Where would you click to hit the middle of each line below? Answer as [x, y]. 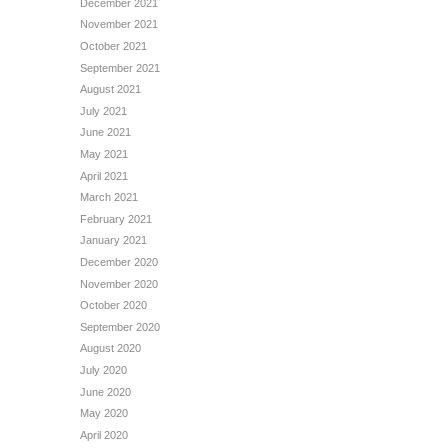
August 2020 [110, 348]
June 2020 [105, 391]
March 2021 [109, 197]
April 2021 [104, 175]
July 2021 [103, 110]
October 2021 [113, 46]
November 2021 [119, 24]
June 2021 [105, 132]
